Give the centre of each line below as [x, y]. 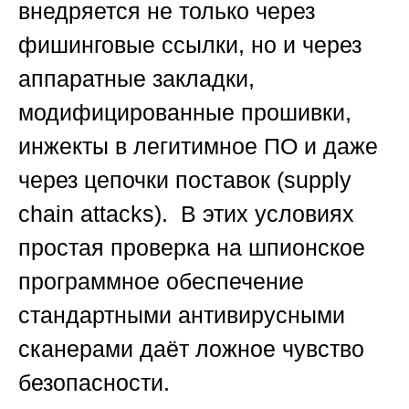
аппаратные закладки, [136, 79]
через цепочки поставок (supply [185, 180]
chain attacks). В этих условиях [186, 214]
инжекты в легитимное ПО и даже [198, 147]
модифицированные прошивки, [185, 113]
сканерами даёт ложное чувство [191, 349]
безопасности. [94, 383]
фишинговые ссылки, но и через [190, 45]
